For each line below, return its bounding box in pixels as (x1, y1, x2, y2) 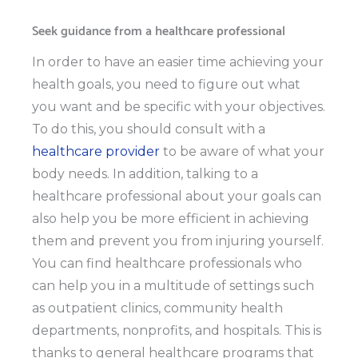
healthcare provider (32, 144, 160, 160)
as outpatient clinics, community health (32, 300, 283, 316)
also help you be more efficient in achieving (32, 211, 309, 227)
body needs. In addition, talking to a (32, 166, 258, 182)
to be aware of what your (160, 144, 324, 160)
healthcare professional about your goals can (32, 189, 321, 205)
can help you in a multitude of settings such (32, 278, 314, 294)
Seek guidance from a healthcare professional (32, 21, 285, 43)
